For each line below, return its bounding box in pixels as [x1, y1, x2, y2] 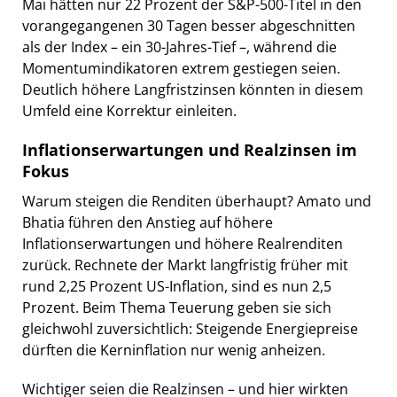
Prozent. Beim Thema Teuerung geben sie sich [22, 297, 331, 317]
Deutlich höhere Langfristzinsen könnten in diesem [22, 79, 363, 99]
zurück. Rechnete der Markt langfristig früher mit [22, 254, 348, 275]
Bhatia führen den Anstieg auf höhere [22, 212, 273, 232]
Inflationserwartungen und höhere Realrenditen [22, 233, 343, 253]
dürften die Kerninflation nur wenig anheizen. [22, 339, 325, 360]
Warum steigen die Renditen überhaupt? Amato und [22, 191, 371, 211]
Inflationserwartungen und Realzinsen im [22, 138, 357, 160]
